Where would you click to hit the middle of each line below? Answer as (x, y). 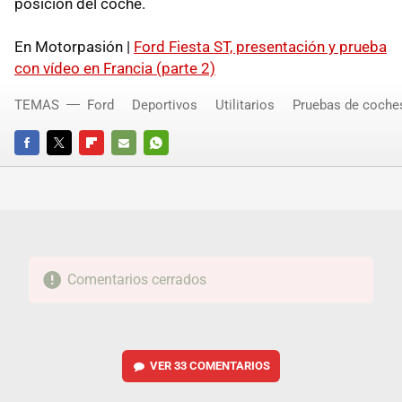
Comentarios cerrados (136, 280)
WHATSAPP (175, 168)
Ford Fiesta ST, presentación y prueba (260, 47)
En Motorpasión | (74, 47)
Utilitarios (245, 105)
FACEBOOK (44, 168)
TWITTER (71, 168)
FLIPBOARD (109, 168)
